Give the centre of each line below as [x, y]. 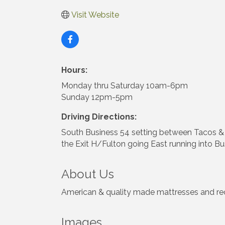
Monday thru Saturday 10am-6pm [125, 85]
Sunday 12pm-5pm [97, 97]
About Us [88, 174]
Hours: [74, 70]
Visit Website [95, 15]
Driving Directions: [99, 117]
